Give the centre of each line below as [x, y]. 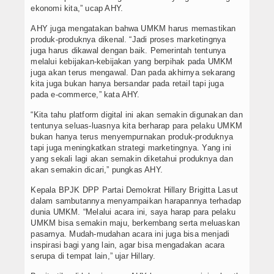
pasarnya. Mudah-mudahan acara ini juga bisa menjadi [130, 234]
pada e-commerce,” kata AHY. [85, 95]
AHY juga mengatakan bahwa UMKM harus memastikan [133, 29]
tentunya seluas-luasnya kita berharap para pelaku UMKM [136, 126]
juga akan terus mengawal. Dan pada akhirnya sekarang [133, 73]
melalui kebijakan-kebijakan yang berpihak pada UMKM [132, 62]
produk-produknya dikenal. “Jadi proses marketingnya [128, 40]
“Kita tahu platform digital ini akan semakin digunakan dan [137, 115]
